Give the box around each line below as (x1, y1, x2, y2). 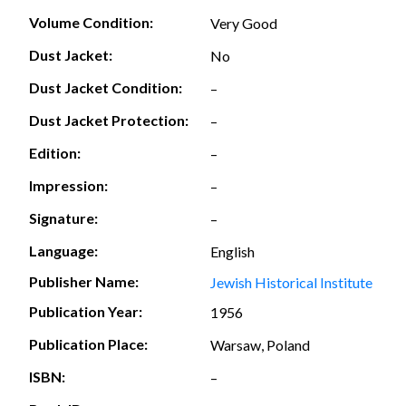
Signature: (29, 209, 98, 227)
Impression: (29, 177, 108, 195)
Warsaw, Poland (210, 335, 310, 353)
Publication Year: (29, 303, 142, 321)
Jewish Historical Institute (210, 273, 372, 291)
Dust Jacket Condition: (29, 79, 182, 97)
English (210, 242, 255, 260)
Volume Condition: (29, 14, 153, 32)
